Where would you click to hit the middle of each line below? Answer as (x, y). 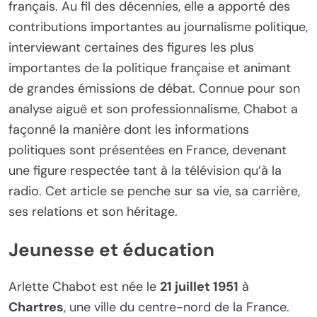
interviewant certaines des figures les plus (131, 48)
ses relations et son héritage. (93, 212)
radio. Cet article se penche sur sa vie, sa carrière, (154, 191)
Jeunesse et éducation (111, 249)
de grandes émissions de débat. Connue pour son (154, 89)
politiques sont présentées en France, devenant (148, 150)
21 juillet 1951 (199, 287)
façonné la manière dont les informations (129, 130)
